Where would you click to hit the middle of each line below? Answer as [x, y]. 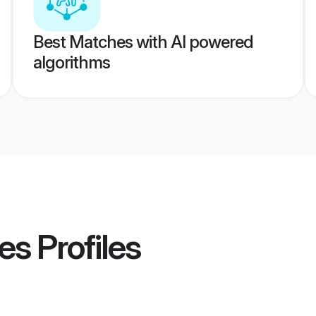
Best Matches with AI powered [143, 42]
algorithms [71, 62]
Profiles [85, 247]
